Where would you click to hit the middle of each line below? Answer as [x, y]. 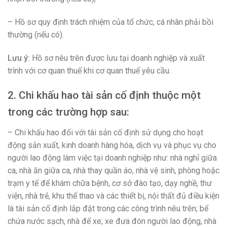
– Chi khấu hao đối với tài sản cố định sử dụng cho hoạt [105, 132]
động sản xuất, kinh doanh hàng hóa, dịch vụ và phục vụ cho [112, 145]
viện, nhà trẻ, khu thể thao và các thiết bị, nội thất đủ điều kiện [113, 196]
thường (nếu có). [36, 34]
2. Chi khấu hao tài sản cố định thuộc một [104, 96]
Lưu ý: [20, 58]
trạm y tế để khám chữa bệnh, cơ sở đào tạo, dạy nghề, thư [110, 183]
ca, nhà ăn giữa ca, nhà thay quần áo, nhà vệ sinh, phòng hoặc [113, 170]
